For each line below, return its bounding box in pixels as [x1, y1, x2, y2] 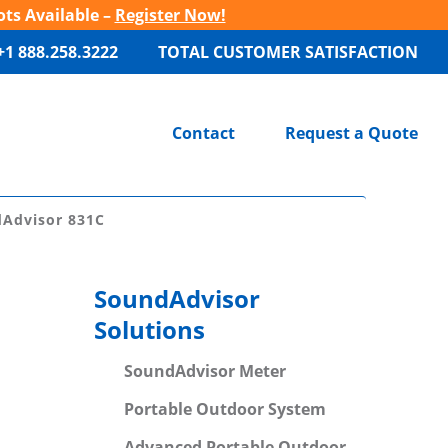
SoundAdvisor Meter [123, 359, 286, 382]
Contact [172, 122, 235, 144]
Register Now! [114, 4, 226, 26]
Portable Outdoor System [123, 397, 326, 420]
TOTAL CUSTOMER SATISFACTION [158, 41, 418, 63]
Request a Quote [285, 122, 418, 144]
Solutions [93, 312, 205, 346]
